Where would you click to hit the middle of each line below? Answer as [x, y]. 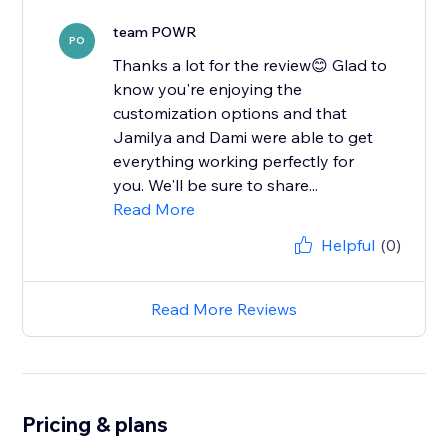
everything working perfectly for [234, 161]
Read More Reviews [224, 309]
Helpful [347, 245]
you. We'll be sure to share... [216, 185]
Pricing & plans [95, 424]
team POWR [155, 32]
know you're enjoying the [208, 89]
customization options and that [230, 113]
